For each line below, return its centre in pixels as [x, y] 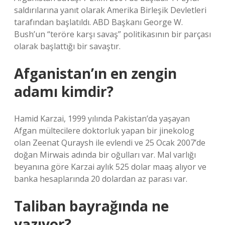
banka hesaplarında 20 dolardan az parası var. [101, 179]
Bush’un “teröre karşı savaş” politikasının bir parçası [113, 34]
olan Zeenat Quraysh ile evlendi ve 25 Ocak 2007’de [110, 143]
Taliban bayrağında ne [91, 206]
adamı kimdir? [64, 91]
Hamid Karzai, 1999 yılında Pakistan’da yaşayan [102, 119]
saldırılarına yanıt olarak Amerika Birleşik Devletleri [110, 10]
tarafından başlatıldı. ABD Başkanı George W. [98, 22]
